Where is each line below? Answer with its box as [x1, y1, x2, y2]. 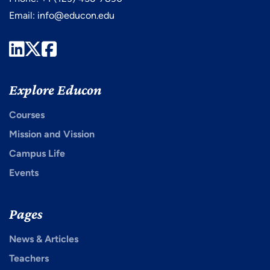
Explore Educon [9, 81, 102, 98]
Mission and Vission [9, 128, 95, 140]
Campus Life [9, 148, 65, 160]
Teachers [9, 253, 49, 265]
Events [9, 167, 39, 179]
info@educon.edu [37, 10, 115, 22]
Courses [9, 109, 45, 121]
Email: [9, 10, 37, 22]
